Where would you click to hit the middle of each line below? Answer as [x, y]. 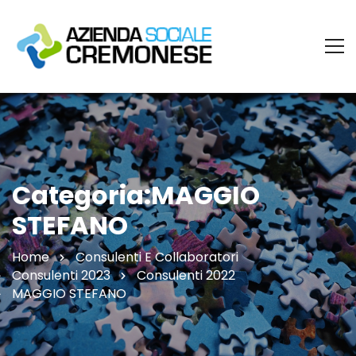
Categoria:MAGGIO [136, 195]
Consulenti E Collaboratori [157, 257]
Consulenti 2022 [186, 275]
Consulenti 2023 [61, 275]
